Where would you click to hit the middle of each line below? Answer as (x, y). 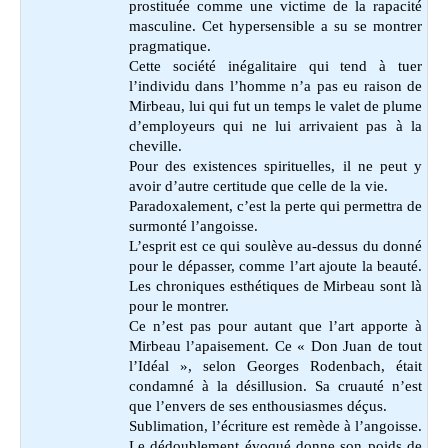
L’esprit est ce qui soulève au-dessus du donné (275, 245)
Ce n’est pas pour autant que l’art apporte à (275, 325)
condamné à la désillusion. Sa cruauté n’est (275, 385)
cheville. (155, 145)
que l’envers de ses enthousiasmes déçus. (258, 405)
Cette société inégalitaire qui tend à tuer (275, 65)
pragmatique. (170, 45)
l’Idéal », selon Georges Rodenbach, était (275, 365)
